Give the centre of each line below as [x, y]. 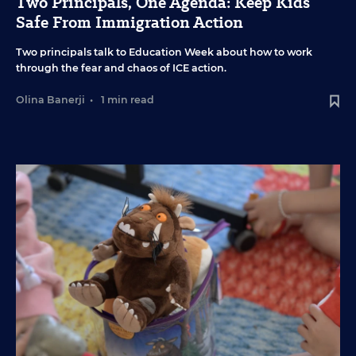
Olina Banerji [50, 100]
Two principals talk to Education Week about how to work [164, 52]
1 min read [128, 100]
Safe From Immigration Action [130, 23]
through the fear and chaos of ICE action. [121, 68]
